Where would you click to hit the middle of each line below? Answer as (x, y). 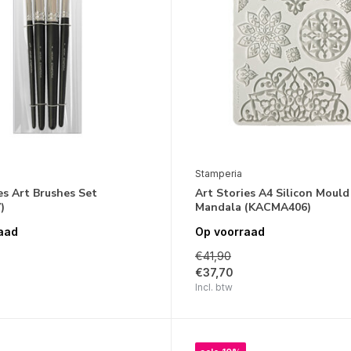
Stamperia (218, 173)
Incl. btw (213, 288)
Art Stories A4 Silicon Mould (272, 193)
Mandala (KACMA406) (253, 207)
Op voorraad (230, 232)
